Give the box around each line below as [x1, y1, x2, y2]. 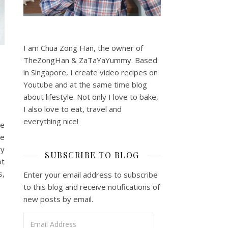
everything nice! [23, 116, 78, 126]
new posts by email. [23, 193, 93, 204]
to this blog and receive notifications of [23, 181, 160, 192]
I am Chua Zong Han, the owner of [23, 42, 143, 53]
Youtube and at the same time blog [23, 79, 147, 90]
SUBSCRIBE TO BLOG [45, 149, 139, 160]
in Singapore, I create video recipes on [23, 67, 158, 77]
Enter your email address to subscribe [23, 169, 158, 180]
